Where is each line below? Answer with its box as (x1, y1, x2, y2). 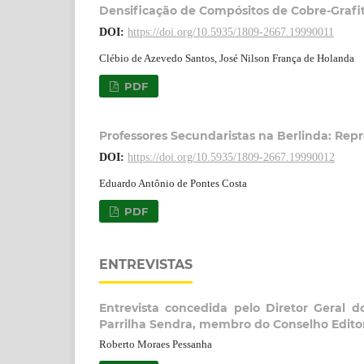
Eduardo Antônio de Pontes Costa (99, 176, 247, 189)
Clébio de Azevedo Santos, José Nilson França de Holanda (99, 51, 354, 64)
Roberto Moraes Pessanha (99, 337, 212, 350)
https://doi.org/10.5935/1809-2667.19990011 (128, 25, 334, 38)
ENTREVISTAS (99, 256, 193, 272)
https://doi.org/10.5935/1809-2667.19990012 (128, 150, 335, 163)
